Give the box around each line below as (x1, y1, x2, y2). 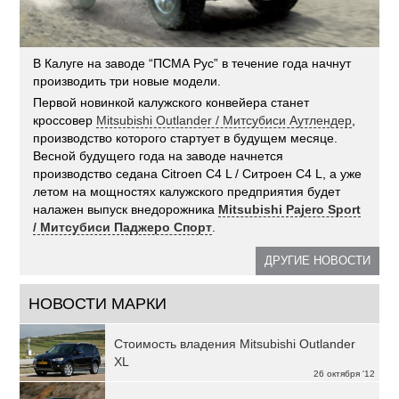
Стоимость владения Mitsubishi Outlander (114, 336, 356, 351)
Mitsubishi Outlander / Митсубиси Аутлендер (96, 112, 353, 127)
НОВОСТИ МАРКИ (28, 294, 167, 313)
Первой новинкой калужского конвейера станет (33, 94, 310, 110)
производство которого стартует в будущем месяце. (33, 130, 338, 145)
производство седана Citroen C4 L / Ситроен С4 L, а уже (33, 166, 362, 181)
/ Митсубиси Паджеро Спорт (33, 219, 213, 234)
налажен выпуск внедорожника (33, 201, 219, 216)
